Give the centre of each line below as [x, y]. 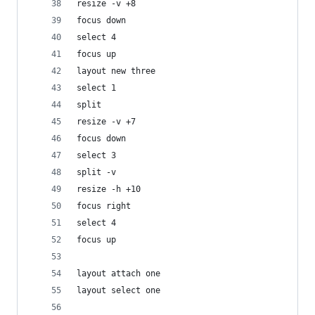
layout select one [118, 290]
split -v [96, 172]
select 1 [96, 88]
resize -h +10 [109, 189]
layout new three [116, 71]
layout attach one [118, 274]
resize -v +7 [106, 122]
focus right [104, 206]
